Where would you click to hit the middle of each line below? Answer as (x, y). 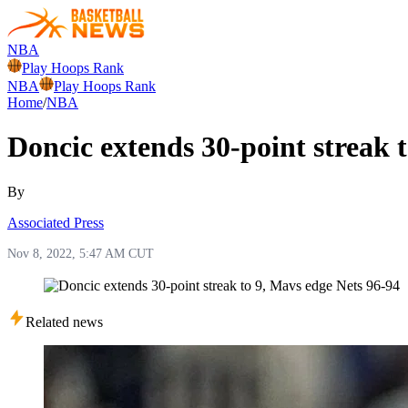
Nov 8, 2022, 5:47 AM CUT (81, 253)
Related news (64, 321)
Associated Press (56, 222)
